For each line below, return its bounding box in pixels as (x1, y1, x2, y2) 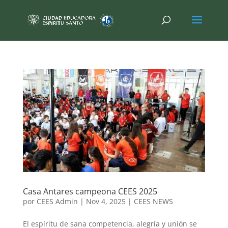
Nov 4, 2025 (85, 196, 126, 206)
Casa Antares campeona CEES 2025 (22, 185, 157, 197)
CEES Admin (36, 196, 78, 206)
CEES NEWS (133, 196, 173, 206)
